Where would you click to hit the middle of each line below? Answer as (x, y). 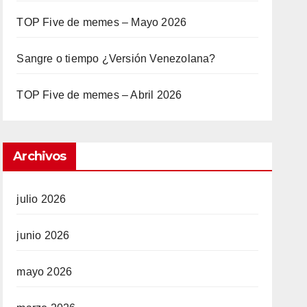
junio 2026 (43, 235)
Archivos (40, 156)
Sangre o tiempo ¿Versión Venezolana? (116, 58)
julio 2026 (41, 199)
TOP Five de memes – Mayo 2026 (102, 22)
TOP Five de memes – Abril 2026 (99, 95)
